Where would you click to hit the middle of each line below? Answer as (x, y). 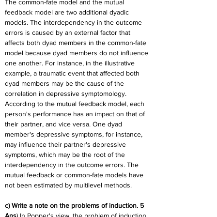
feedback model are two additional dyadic (68, 12)
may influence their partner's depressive (66, 144)
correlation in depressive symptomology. (67, 93)
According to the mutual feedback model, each (76, 104)
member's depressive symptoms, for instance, (75, 134)
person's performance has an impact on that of (76, 114)
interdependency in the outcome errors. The (73, 165)
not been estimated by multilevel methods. (68, 185)
